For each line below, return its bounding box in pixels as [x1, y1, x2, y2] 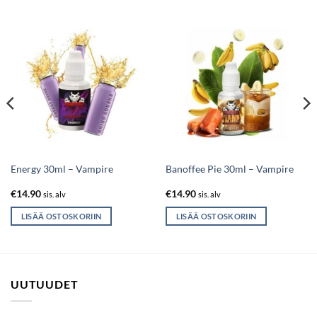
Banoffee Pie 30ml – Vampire [165, 163, 294, 175]
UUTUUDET [11, 277, 79, 291]
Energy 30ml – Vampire [10, 163, 113, 175]
